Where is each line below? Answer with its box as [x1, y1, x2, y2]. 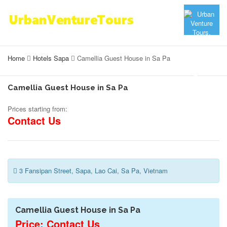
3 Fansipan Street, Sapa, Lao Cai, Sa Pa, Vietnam [17, 166, 168, 175]
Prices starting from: [8, 104, 67, 113]
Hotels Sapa [33, 53, 69, 63]
